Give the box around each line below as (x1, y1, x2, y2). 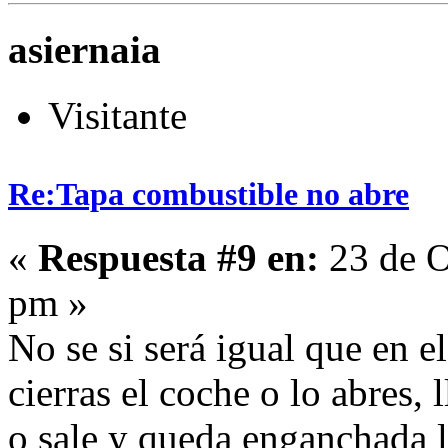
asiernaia (8, 27, 161, 71)
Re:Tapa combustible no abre (8, 176, 409, 213)
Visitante (48, 94, 187, 137)
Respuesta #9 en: (38, 236, 319, 280)
